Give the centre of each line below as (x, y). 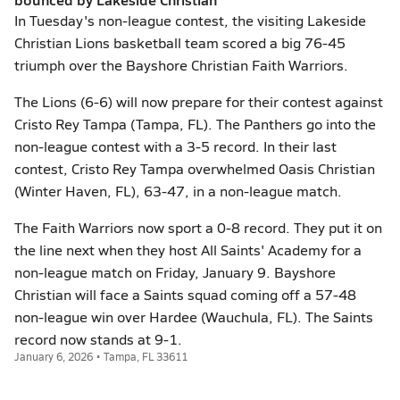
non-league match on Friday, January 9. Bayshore (175, 272)
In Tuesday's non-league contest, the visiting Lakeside (190, 20)
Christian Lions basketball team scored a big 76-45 (180, 42)
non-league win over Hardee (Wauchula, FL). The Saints (194, 317)
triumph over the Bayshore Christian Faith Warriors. (181, 65)
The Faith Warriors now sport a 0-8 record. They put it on (198, 227)
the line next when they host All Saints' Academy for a (188, 250)
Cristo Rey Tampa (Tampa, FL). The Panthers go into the (195, 124)
